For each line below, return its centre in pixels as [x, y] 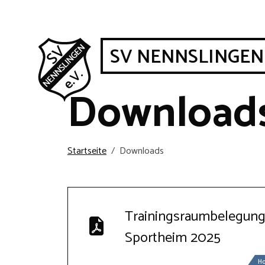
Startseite [87, 151]
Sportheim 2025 [173, 238]
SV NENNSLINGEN [187, 57]
